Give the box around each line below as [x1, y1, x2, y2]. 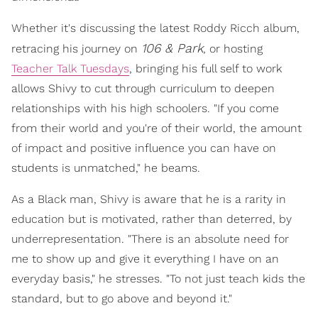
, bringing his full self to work [129, 61, 282, 75]
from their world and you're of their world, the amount [11, 121, 302, 135]
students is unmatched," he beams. [11, 160, 200, 175]
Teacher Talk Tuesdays [11, 61, 129, 75]
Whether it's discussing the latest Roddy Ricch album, [11, 21, 300, 35]
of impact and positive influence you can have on [11, 141, 276, 155]
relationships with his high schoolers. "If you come [11, 101, 279, 115]
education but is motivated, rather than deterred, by [11, 212, 292, 226]
